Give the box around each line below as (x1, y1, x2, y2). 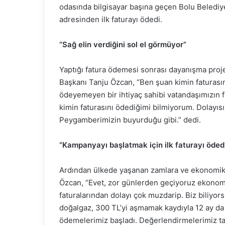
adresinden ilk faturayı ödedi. (59, 14, 162, 24)
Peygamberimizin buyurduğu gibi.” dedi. (59, 115, 201, 125)
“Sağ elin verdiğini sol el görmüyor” (59, 39, 186, 49)
